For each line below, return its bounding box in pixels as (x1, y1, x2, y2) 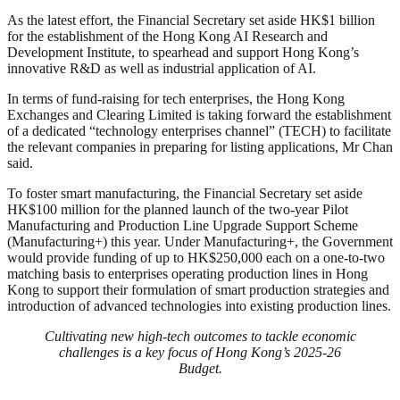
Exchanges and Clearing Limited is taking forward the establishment (7, 106, 391, 122)
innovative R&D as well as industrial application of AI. (7, 60, 316, 76)
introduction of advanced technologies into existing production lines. (7, 297, 391, 313)
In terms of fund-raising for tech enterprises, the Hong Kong (7, 90, 345, 106)
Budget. (178, 360, 222, 376)
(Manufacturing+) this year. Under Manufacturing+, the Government (7, 233, 393, 249)
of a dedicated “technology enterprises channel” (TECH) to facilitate (7, 122, 391, 138)
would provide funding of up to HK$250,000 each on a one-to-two (7, 249, 385, 265)
